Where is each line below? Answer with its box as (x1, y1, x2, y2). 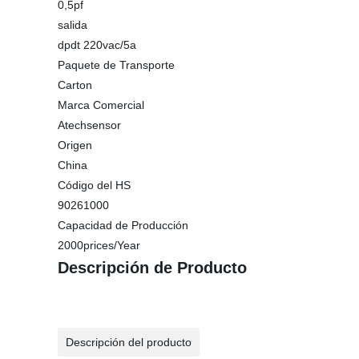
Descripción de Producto (58, 259, 247, 276)
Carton (58, 79, 92, 91)
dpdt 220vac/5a (58, 38, 136, 51)
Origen (58, 139, 92, 151)
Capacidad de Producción (58, 219, 188, 232)
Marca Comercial (58, 99, 144, 111)
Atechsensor (58, 119, 121, 131)
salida (58, 18, 87, 31)
